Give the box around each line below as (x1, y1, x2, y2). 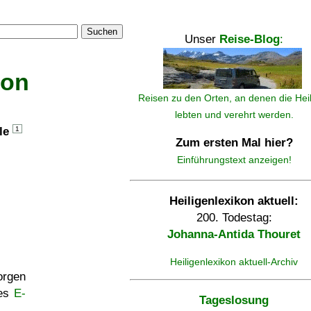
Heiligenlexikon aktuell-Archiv (170, 256, 298, 267)
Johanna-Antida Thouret (167, 228, 301, 241)
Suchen (87, 26, 117, 37)
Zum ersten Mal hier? (175, 136, 293, 149)
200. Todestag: (196, 211, 272, 224)
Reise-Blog (219, 33, 280, 46)
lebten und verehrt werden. (174, 109, 294, 120)
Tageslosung (199, 294, 269, 308)
